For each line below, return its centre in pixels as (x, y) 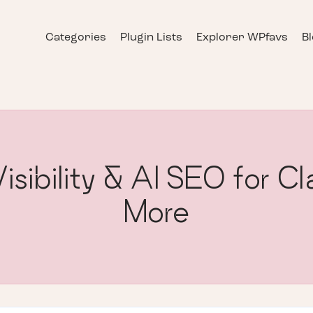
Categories (76, 38)
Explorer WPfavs (242, 38)
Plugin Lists (151, 38)
